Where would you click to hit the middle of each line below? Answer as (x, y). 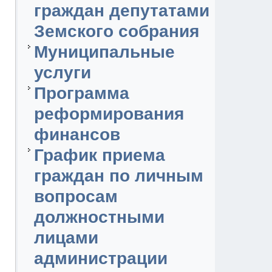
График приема (99, 155)
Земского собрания (116, 31)
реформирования (109, 114)
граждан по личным (118, 176)
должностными (99, 217)
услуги (62, 73)
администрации (100, 258)
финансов (77, 134)
